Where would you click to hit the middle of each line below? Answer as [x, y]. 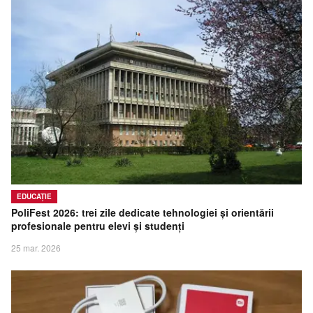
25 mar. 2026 [36, 248]
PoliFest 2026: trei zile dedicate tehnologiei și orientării [143, 213]
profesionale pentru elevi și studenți [98, 226]
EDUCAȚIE [34, 197]
